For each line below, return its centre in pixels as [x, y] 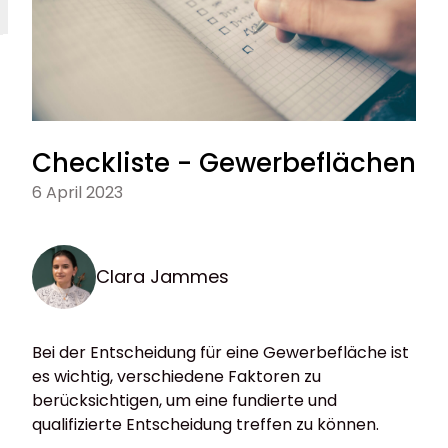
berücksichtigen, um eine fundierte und [184, 401]
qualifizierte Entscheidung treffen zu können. [205, 425]
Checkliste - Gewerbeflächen [224, 163]
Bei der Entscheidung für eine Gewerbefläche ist [220, 353]
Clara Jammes [162, 277]
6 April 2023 [77, 193]
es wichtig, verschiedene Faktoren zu [176, 377]
